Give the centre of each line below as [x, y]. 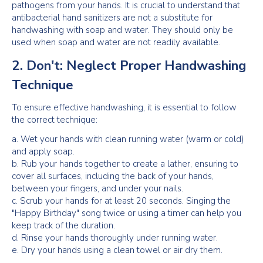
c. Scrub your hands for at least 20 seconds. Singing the [121, 201]
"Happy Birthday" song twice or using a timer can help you [127, 213]
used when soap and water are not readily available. [116, 42]
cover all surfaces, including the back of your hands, [113, 176]
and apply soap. [43, 151]
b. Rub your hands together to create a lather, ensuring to [125, 164]
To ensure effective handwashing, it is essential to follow [124, 107]
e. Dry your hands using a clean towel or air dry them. [117, 250]
